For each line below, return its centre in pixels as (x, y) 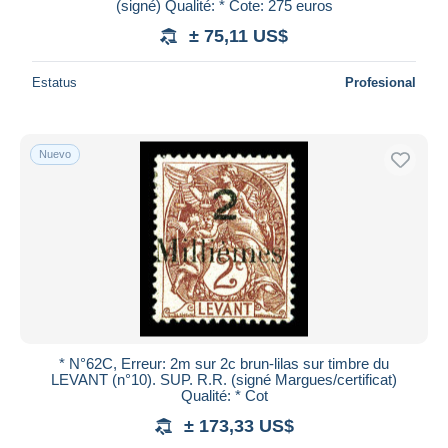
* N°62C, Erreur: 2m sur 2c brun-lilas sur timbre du (224, 363)
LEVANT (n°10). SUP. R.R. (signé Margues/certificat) (224, 379)
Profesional (380, 82)
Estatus (54, 82)
